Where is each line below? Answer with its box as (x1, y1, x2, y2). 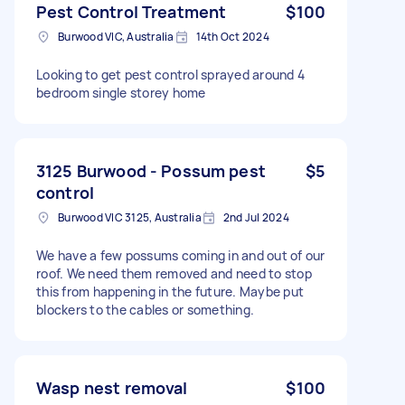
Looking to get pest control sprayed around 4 (36, 65, 305, 83)
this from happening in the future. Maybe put (36, 282, 304, 300)
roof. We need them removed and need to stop (36, 264, 312, 282)
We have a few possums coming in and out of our (36, 246, 325, 264)
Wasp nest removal (36, 376, 188, 399)
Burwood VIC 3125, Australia (58, 209, 202, 225)
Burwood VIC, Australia (58, 28, 174, 44)
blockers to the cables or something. (36, 300, 254, 318)
